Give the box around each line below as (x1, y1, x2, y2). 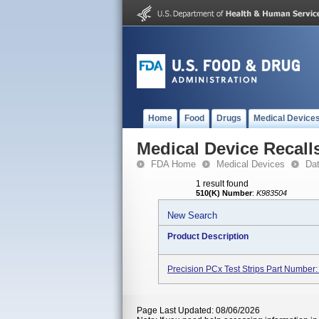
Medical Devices (216, 159, 285, 169)
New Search (167, 210, 217, 221)
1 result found (196, 179, 249, 189)
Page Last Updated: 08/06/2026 (137, 305, 260, 315)
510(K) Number (196, 189, 252, 197)
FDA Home (151, 159, 196, 169)
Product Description (167, 231, 249, 241)
